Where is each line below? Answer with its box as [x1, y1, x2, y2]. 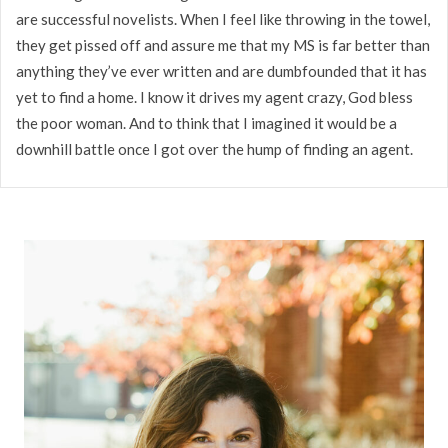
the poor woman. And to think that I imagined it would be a [16, 113, 397, 132]
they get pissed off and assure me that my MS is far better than [16, 35, 430, 54]
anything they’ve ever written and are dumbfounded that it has [16, 61, 427, 80]
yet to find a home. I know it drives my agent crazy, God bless [16, 87, 413, 106]
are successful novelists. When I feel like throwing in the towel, [16, 9, 430, 28]
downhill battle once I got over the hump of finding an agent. [16, 139, 413, 158]
